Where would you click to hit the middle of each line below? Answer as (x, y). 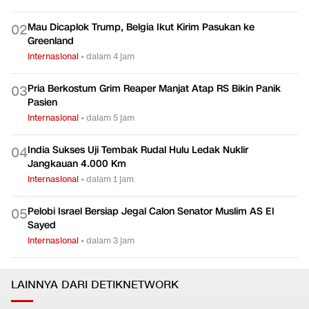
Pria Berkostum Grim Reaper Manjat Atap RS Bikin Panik (154, 88)
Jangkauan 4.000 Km (77, 163)
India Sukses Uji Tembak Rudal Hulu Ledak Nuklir (138, 150)
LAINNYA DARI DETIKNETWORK (95, 285)
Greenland (51, 41)
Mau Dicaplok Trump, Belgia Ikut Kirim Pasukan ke (141, 27)
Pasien (42, 102)
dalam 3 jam (110, 240)
